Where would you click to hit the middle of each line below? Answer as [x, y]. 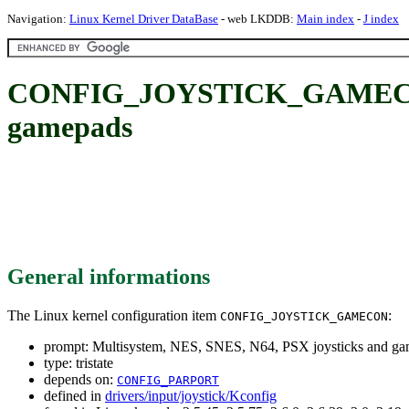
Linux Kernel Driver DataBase [144, 19]
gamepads [70, 127]
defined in [74, 395]
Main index [325, 19]
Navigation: [38, 19]
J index [381, 19]
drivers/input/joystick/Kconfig [191, 395]
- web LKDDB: [257, 19]
